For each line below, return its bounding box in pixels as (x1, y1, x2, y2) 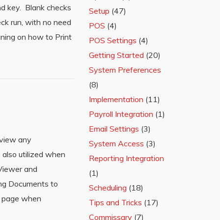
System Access (89, 138, 144, 148)
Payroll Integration (89, 109, 153, 119)
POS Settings (89, 35, 137, 45)
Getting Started (89, 50, 144, 60)
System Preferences (89, 65, 161, 75)
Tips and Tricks (89, 197, 142, 207)
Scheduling (89, 183, 127, 192)
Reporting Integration (89, 153, 164, 163)
